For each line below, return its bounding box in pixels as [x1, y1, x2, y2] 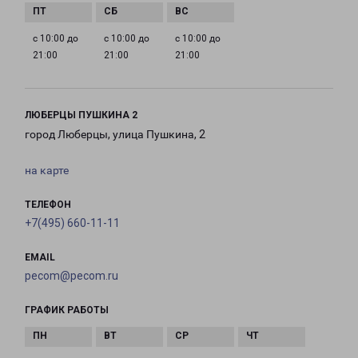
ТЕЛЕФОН [25, 199, 71, 210]
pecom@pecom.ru [25, 269, 118, 282]
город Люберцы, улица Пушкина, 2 [25, 128, 205, 141]
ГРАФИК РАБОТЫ [25, 304, 109, 316]
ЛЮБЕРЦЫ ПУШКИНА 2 [25, 109, 137, 121]
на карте [25, 164, 69, 177]
